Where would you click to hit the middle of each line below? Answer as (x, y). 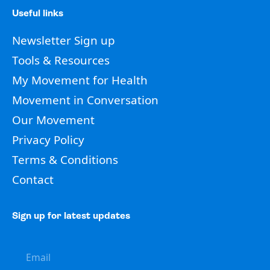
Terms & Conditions (65, 159)
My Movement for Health (80, 80)
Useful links (37, 13)
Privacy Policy (48, 140)
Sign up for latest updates (71, 216)
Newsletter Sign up (63, 40)
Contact (33, 179)
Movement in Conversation (85, 100)
